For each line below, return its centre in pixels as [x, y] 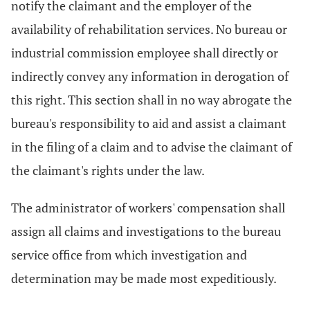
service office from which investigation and [129, 255]
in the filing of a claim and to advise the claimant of [152, 147]
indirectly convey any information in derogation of [150, 76]
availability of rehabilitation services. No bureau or [149, 29]
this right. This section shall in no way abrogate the [152, 100]
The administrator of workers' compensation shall [148, 208]
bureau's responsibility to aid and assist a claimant [149, 123]
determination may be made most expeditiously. [144, 278]
